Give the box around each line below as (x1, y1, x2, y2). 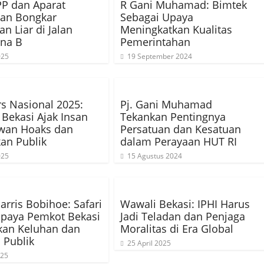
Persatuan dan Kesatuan (120, 122, 241, 136)
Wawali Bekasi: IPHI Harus (120, 197, 250, 211)
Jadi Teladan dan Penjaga (120, 209, 245, 223)
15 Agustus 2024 (127, 151, 182, 161)
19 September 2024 (127, 51, 192, 61)
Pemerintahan (120, 35, 190, 49)
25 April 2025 (127, 238, 171, 248)
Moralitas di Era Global (120, 222, 233, 236)
